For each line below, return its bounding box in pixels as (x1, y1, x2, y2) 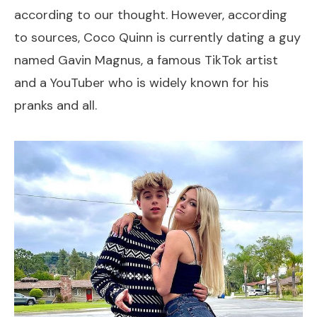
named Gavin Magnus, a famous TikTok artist (14, 51, 278, 69)
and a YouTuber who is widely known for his (14, 74, 269, 91)
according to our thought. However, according (14, 6, 287, 23)
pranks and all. (14, 96, 97, 114)
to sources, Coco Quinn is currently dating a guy (14, 28, 301, 46)
